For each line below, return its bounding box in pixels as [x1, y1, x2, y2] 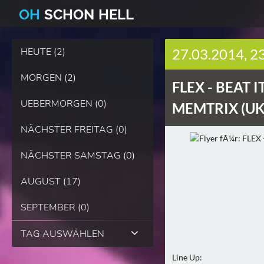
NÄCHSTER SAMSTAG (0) [21, 149, 135, 162]
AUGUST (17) [21, 175, 81, 188]
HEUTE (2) [21, 45, 65, 58]
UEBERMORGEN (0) [21, 97, 107, 110]
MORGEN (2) [21, 71, 76, 84]
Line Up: [172, 252, 202, 262]
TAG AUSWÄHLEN [21, 227, 104, 240]
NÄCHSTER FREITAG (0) [21, 123, 127, 136]
